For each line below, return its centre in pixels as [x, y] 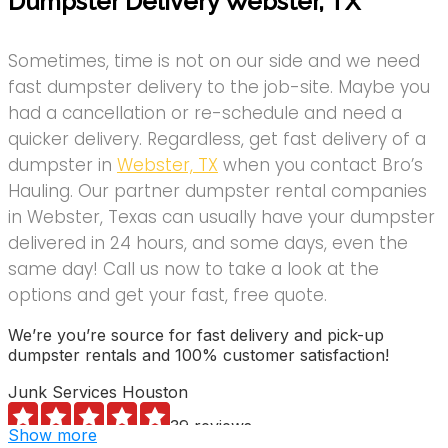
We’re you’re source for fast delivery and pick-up [196, 335]
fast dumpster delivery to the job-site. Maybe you [219, 87]
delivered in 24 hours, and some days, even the [208, 243]
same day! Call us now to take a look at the [193, 269]
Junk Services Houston [98, 392]
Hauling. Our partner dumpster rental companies [217, 191]
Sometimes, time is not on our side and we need [214, 61]
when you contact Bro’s [320, 165]
